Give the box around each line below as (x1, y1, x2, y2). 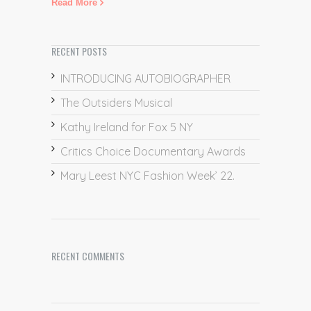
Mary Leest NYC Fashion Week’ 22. (60, 169, 235, 183)
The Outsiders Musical (60, 96, 172, 110)
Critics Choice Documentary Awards (60, 144, 246, 159)
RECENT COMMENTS (51, 249, 124, 264)
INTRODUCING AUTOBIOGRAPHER (60, 72, 230, 86)
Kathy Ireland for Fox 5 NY (60, 120, 193, 135)
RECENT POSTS (51, 44, 107, 59)
